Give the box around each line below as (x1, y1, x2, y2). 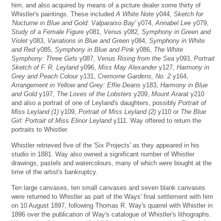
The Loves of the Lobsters (57, 90, 132, 98)
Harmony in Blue (160, 81, 208, 89)
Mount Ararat (151, 90, 188, 98)
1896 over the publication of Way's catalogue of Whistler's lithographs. (11, 210, 211, 218)
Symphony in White (149, 37, 205, 44)
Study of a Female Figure (11, 28, 84, 36)
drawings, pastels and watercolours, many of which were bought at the (11, 159, 212, 167)
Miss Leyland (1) (11, 108, 59, 115)
